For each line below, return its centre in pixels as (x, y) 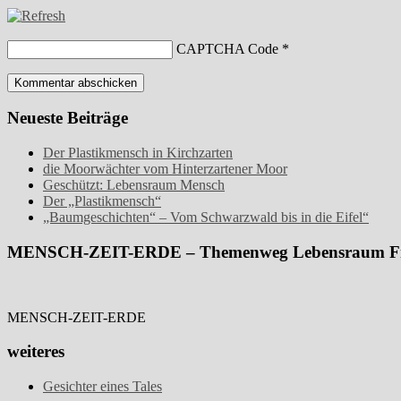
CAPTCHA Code (227, 48)
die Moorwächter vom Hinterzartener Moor (165, 169)
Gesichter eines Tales (102, 386)
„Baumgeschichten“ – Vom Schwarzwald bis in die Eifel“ (206, 218)
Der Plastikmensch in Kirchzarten (138, 153)
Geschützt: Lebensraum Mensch (134, 185)
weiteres (36, 352)
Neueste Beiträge (68, 118)
